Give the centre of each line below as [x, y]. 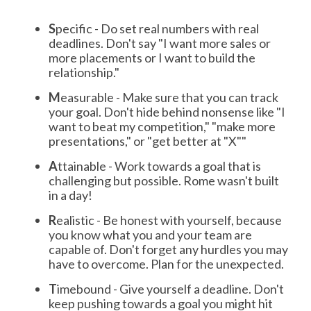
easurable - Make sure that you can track [169, 97]
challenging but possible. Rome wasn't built [164, 180]
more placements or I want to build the [152, 57]
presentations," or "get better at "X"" [148, 141]
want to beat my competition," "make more [162, 126]
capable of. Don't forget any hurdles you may [168, 249]
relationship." [84, 72]
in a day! [72, 195]
